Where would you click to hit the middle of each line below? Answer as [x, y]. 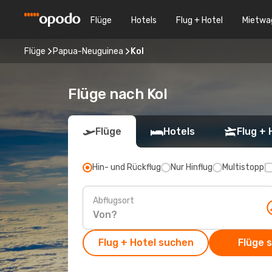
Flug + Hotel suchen [146, 243]
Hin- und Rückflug [127, 167]
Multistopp [243, 167]
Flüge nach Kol [118, 94]
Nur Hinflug [192, 167]
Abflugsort [114, 200]
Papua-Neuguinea [88, 51]
